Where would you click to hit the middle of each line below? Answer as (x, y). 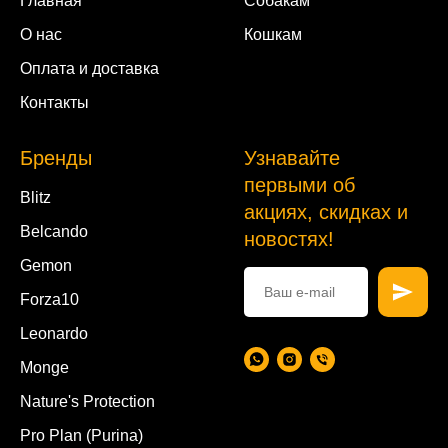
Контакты (54, 102)
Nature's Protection (87, 401)
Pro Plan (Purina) (81, 435)
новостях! (289, 238)
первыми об (299, 184)
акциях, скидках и (326, 211)
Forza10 (49, 299)
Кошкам (273, 34)
